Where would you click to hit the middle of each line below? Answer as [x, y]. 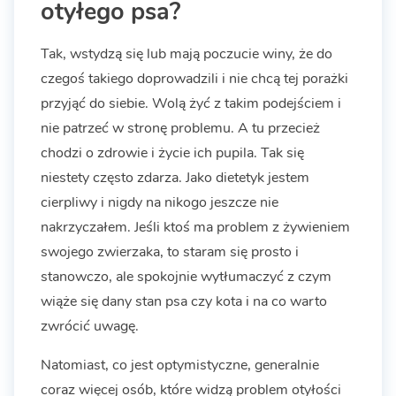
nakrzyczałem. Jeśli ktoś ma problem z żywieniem [195, 227]
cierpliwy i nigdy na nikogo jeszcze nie [160, 202]
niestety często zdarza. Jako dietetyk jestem [175, 177]
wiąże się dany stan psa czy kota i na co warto [184, 301]
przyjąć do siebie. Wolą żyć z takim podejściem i [191, 103]
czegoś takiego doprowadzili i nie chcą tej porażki [194, 78]
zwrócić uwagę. [90, 326]
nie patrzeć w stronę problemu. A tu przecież [180, 128]
